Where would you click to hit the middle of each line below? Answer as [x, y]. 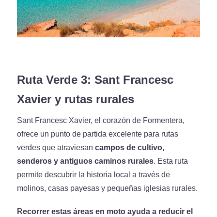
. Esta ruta [171, 161]
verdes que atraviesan [56, 147]
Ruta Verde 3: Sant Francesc [95, 80]
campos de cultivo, [130, 147]
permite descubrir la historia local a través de [93, 175]
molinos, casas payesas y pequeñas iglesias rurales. [107, 188]
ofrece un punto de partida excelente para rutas [98, 134]
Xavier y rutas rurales [76, 99]
